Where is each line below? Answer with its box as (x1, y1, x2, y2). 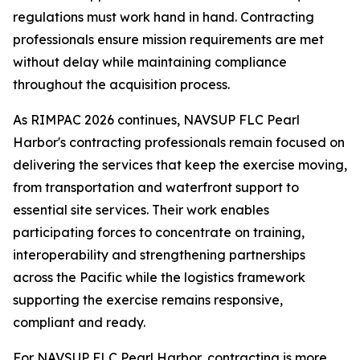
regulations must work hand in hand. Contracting (13, 9, 314, 25)
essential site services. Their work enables (13, 202, 269, 218)
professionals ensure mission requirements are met (13, 31, 324, 47)
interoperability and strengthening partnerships (13, 247, 305, 263)
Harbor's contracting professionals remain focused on (13, 134, 345, 150)
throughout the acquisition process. (13, 76, 230, 92)
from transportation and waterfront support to (13, 179, 299, 195)
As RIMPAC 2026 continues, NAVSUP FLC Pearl (13, 112, 300, 128)
